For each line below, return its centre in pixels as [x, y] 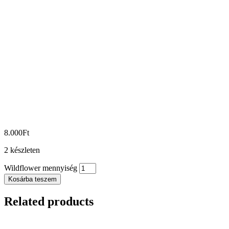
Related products [49, 202]
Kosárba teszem [32, 179]
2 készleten [22, 150]
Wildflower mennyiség [41, 168]
